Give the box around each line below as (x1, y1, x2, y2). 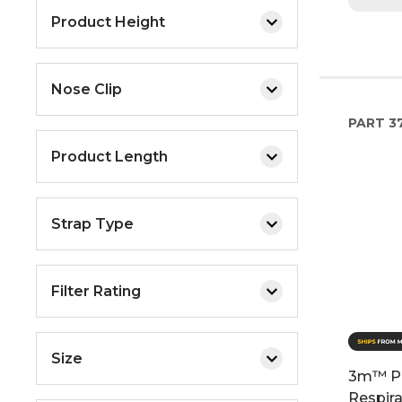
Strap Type (51, 214, 134, 232)
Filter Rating (51, 282, 141, 300)
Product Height (51, 13, 165, 31)
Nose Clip (51, 80, 122, 98)
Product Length (51, 147, 168, 165)
